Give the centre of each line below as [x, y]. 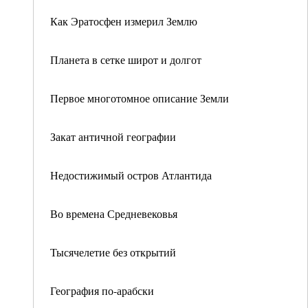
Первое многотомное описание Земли [140, 98]
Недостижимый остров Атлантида [131, 175]
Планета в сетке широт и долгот [126, 59]
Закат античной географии [113, 136]
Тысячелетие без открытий [113, 252]
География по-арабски [102, 290]
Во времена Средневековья [114, 213]
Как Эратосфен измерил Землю [124, 21]
